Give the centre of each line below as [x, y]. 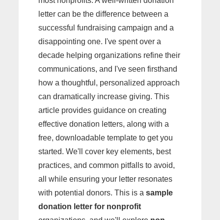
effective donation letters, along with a [104, 124]
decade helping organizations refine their [109, 55]
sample [159, 193]
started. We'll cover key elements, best [105, 151]
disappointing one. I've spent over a [100, 41]
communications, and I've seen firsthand [108, 69]
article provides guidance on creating [102, 110]
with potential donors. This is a [92, 193]
